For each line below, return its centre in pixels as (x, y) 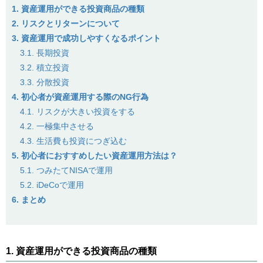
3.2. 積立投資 (45, 67)
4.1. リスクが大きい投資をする (77, 111)
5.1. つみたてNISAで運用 (66, 170)
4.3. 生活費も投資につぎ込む (73, 141)
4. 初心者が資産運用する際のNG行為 (80, 97)
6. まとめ (29, 199)
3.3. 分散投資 (45, 82)
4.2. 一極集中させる (57, 126)
